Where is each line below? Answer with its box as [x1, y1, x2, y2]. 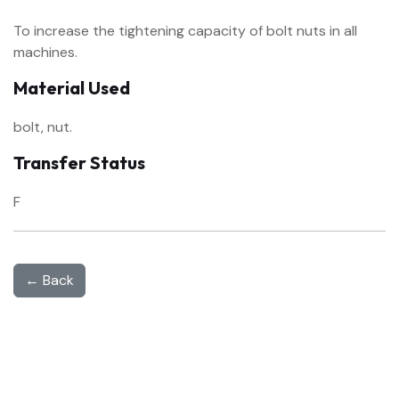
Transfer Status [13, 151, 145, 174]
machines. [13, 43, 77, 61]
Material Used [13, 77, 130, 99]
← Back [25, 271, 74, 289]
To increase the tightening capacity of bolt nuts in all [13, 21, 357, 40]
